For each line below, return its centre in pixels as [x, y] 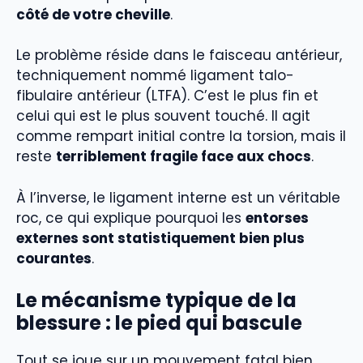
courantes [54, 258]
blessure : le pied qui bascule [159, 323]
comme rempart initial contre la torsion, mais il [181, 137]
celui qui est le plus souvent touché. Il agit [163, 116]
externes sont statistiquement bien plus [160, 238]
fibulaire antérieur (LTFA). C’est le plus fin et [167, 96]
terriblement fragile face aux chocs [184, 157]
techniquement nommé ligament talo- [155, 76]
